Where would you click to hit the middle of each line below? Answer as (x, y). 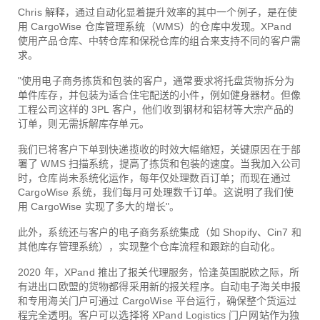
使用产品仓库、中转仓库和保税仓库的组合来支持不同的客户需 (159, 40)
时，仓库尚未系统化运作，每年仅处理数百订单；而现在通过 (154, 177)
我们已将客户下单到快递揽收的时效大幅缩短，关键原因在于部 (159, 149)
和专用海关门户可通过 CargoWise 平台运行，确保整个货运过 (157, 300)
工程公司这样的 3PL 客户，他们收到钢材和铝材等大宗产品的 (156, 109)
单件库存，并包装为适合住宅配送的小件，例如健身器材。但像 (159, 95)
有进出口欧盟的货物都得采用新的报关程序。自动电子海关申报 (159, 286)
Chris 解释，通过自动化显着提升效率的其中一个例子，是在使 (158, 12)
